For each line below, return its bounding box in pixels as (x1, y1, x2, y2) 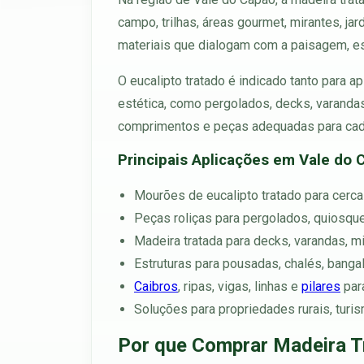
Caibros (134, 278, 178, 294)
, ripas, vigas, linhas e (178, 278, 301, 294)
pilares (301, 278, 340, 294)
